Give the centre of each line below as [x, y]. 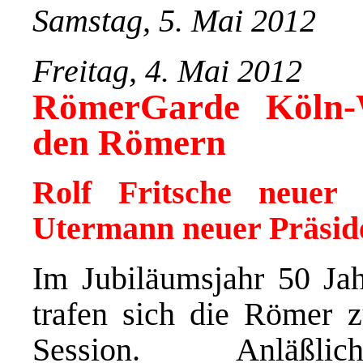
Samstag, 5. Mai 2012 [174, 20]
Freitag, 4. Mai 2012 [167, 70]
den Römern [129, 142]
